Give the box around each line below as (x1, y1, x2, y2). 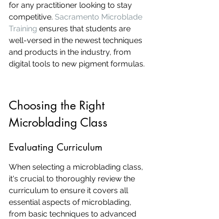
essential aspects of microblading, (9, 197, 133, 207)
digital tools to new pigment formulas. (9, 59, 145, 68)
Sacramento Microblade (55, 12, 144, 22)
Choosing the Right (9, 98, 108, 113)
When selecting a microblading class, (9, 162, 145, 172)
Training (9, 24, 37, 33)
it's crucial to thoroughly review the (9, 174, 137, 183)
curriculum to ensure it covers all (9, 186, 130, 195)
